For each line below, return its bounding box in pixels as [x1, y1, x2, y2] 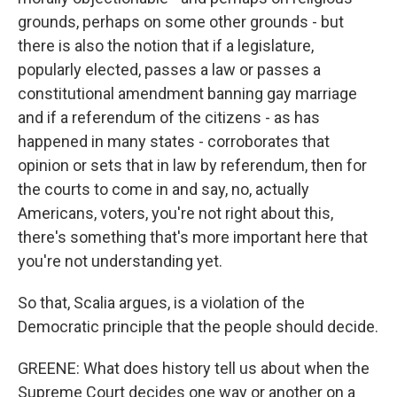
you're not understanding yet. [18, 252, 222, 270]
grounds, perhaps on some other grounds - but [18, 12, 344, 31]
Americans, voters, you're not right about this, [18, 204, 333, 222]
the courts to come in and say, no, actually [18, 180, 309, 198]
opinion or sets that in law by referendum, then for [18, 156, 367, 175]
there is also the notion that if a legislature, [18, 36, 314, 55]
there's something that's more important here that [18, 228, 368, 246]
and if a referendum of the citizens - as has [18, 108, 320, 127]
